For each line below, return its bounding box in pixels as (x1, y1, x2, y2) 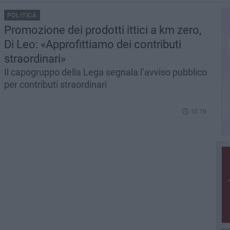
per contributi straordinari (4, 79, 107, 90)
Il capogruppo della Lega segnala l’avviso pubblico (4, 67, 207, 78)
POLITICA (7, 12, 37, 19)
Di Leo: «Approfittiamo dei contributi (4, 38, 181, 51)
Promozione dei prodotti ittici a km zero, (4, 24, 201, 36)
